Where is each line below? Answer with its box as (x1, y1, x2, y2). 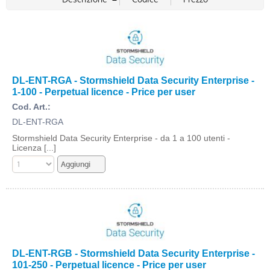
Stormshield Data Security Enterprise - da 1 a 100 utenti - (12, 133, 230, 143)
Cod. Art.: (12, 102, 51, 111)
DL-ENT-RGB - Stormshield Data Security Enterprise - (12, 248, 255, 259)
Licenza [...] (12, 143, 56, 152)
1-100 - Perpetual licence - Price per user (12, 86, 195, 97)
